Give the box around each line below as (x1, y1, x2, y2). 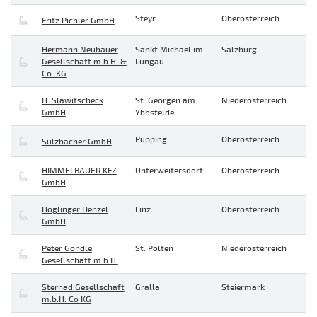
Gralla (135, 282, 160, 292)
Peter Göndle (41, 243, 92, 253)
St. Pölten (135, 243, 173, 253)
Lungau (135, 56, 164, 67)
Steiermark (221, 282, 265, 292)
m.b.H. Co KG (41, 294, 91, 304)
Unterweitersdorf (135, 165, 203, 175)
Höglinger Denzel (41, 204, 108, 214)
